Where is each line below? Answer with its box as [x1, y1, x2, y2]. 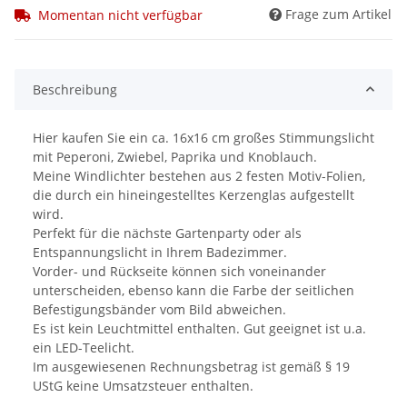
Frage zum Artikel [285, 5, 392, 23]
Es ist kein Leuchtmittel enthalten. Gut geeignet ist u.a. [33, 319, 366, 337]
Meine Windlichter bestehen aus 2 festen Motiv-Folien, [33, 166, 365, 184]
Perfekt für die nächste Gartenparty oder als [33, 223, 302, 242]
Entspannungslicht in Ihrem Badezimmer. [33, 243, 287, 261]
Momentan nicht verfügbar [38, 5, 203, 24]
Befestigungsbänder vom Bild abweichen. [33, 300, 286, 318]
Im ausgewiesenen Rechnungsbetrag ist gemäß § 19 [33, 357, 350, 375]
